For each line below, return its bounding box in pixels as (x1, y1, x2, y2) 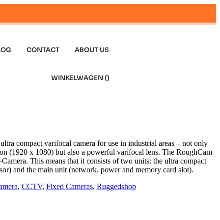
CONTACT (27, 46, 60, 54)
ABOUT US (75, 46, 110, 54)
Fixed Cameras (46, 182, 93, 191)
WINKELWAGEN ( (51, 74, 108, 82)
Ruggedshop (96, 182, 136, 191)
